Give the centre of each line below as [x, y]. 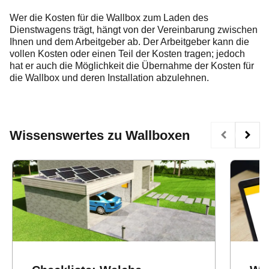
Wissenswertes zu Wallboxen [100, 135]
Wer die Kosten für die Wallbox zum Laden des [109, 18]
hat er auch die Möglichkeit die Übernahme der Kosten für [132, 66]
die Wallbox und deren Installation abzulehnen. [109, 78]
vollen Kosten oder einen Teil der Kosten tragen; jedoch [127, 54]
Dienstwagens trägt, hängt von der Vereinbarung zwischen [134, 30]
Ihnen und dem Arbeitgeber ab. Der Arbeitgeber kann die [129, 42]
